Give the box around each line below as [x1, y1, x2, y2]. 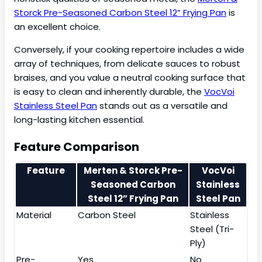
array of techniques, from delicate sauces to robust [14, 57, 240, 70]
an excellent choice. [14, 20, 101, 33]
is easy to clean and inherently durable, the [14, 85, 204, 98]
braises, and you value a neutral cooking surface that [14, 71, 246, 84]
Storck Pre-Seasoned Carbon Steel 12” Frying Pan [14, 6, 226, 19]
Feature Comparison [14, 139, 139, 156]
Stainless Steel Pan [14, 99, 97, 112]
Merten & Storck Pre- [83, 164, 182, 177]
